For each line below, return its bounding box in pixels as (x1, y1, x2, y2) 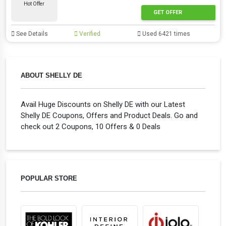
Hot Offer (24, 1, 45, 7)
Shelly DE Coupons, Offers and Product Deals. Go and (21, 111, 198, 120)
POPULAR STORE (21, 175, 77, 182)
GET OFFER (153, 9, 182, 16)
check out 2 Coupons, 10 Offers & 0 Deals (21, 122, 160, 131)
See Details (15, 30, 48, 37)
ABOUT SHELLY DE (21, 72, 82, 79)
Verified (78, 30, 101, 37)
